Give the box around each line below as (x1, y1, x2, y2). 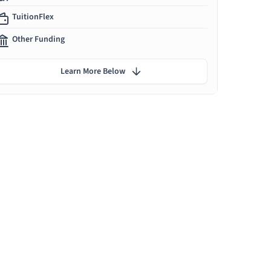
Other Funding (12, 33, 65, 46)
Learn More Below (60, 65, 125, 78)
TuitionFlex (12, 11, 54, 24)
